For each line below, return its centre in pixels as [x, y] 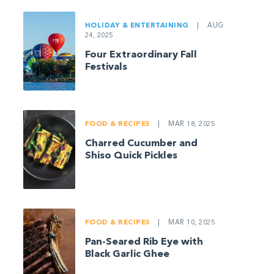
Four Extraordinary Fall [141, 55]
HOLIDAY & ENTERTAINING [138, 26]
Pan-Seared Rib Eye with [144, 242]
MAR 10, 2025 [190, 223]
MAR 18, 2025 [190, 124]
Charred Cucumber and [141, 143]
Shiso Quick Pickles [131, 156]
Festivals [106, 68]
